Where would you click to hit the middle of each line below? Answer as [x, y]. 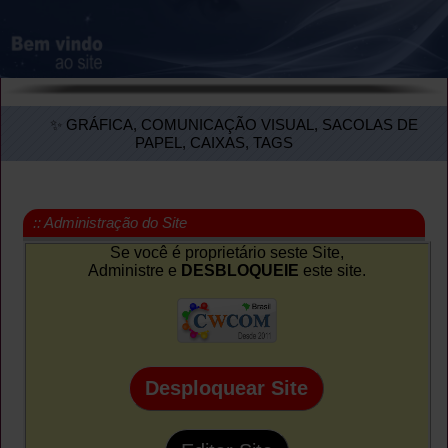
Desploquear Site [227, 387]
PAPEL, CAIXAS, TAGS [214, 142]
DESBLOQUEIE [239, 270]
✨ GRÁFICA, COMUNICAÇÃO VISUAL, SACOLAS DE [234, 124]
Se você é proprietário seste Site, [226, 252]
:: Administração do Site [110, 222]
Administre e [134, 270]
